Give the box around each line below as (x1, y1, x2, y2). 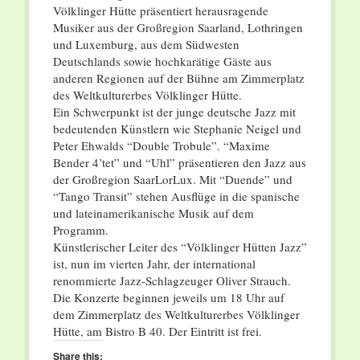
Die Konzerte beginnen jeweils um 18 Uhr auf (52, 289, 284, 306)
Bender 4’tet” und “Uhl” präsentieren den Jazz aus (52, 154, 306, 171)
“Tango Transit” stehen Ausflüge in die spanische (52, 188, 300, 205)
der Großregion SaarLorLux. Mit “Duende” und (52, 171, 292, 188)
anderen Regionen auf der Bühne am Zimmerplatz (52, 70, 305, 87)
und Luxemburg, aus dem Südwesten (52, 36, 239, 53)
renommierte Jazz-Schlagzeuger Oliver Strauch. (52, 272, 291, 289)
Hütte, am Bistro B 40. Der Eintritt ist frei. (52, 323, 262, 340)
